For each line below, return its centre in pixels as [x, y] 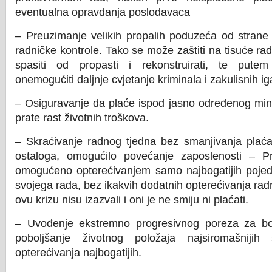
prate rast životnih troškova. [82, 118]
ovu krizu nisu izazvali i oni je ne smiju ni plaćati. [132, 200]
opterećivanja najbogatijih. [78, 253]
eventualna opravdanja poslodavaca [103, 12]
